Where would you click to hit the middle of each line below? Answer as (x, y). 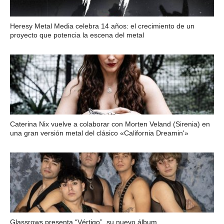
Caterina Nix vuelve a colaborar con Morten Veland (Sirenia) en (110, 124)
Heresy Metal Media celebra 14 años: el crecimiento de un (102, 26)
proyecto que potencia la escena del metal (77, 35)
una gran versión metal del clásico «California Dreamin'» (99, 133)
